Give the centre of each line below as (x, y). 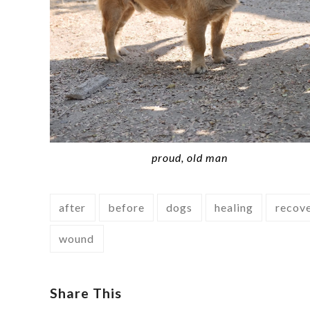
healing (234, 207)
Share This (86, 293)
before (126, 207)
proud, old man (190, 157)
